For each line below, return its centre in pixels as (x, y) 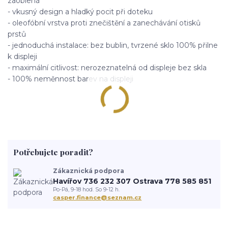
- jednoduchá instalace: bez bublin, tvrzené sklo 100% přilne (113, 45)
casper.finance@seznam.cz (97, 198)
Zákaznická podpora (89, 170)
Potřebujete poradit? (53, 152)
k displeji (22, 56)
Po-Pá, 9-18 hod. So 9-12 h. (87, 190)
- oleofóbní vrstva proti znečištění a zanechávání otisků (104, 23)
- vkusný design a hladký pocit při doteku (80, 11)
